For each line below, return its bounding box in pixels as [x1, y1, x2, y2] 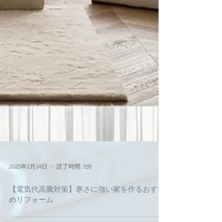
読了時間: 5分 [56, 188, 92, 196]
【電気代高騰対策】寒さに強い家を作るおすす [9, 209, 165, 220]
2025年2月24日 [9, 188, 48, 196]
